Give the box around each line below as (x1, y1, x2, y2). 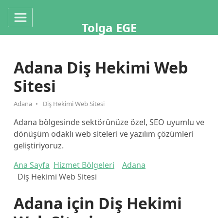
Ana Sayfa (14, 160, 50, 170)
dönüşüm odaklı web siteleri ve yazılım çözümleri (14, 128, 194, 139)
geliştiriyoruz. (14, 140, 64, 151)
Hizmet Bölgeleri (54, 160, 114, 170)
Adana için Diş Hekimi (14, 193, 182, 214)
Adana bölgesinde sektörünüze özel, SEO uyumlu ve (14, 117, 204, 127)
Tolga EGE (81, 19, 137, 36)
